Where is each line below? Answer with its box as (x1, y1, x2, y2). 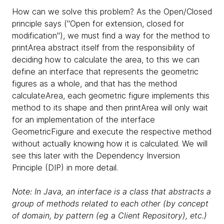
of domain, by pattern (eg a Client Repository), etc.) (12, 210, 207, 220)
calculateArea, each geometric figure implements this (12, 90, 209, 100)
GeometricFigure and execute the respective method (12, 126, 211, 136)
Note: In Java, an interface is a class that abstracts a (12, 186, 211, 196)
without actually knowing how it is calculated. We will (12, 138, 207, 148)
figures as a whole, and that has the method (12, 78, 177, 88)
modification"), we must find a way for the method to (12, 30, 210, 40)
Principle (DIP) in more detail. (12, 162, 118, 172)
